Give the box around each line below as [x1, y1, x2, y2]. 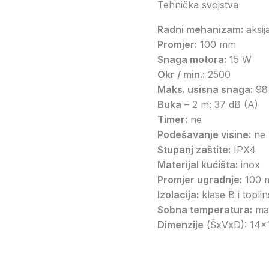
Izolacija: [157, 188, 199, 201]
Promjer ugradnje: [157, 173, 242, 186]
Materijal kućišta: [157, 158, 238, 171]
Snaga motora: [157, 53, 226, 65]
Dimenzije [157, 218, 204, 231]
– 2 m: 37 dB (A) [181, 98, 258, 110]
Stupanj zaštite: [157, 143, 231, 156]
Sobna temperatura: [157, 203, 252, 216]
